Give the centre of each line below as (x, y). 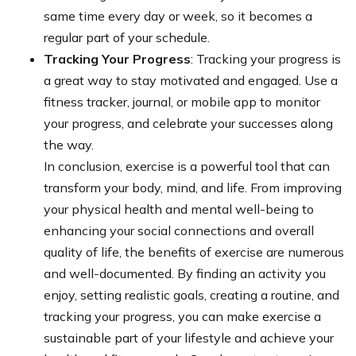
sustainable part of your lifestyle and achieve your (189, 337)
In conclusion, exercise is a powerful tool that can (187, 166)
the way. (69, 144)
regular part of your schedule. (127, 37)
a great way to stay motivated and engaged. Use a (191, 80)
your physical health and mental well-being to (179, 209)
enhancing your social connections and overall (179, 230)
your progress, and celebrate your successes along (188, 123)
